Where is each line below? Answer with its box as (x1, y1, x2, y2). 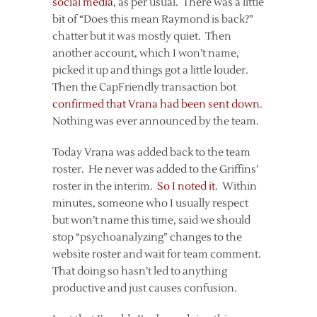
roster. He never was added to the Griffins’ (52, 162, 258, 176)
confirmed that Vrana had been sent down (52, 97, 260, 111)
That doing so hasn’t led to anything (52, 264, 227, 278)
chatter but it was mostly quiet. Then (52, 29, 231, 43)
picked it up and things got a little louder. (52, 63, 250, 77)
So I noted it (157, 179, 215, 193)
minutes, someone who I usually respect (52, 196, 248, 210)
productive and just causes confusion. (52, 281, 237, 295)
